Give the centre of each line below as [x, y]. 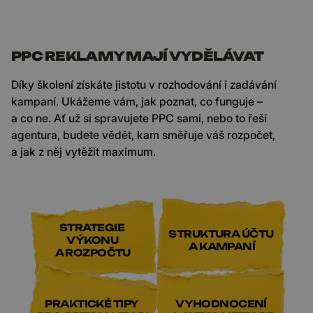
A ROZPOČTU [92, 253]
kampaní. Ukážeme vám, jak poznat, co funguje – [137, 101]
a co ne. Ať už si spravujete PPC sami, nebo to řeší [139, 118]
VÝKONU [92, 240]
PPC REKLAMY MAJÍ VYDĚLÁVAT [138, 56]
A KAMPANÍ [221, 246]
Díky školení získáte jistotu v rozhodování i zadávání [144, 85]
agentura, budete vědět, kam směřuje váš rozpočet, [143, 135]
